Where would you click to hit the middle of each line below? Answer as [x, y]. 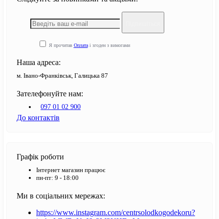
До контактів [38, 117]
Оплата [81, 45]
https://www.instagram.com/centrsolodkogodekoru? [116, 212]
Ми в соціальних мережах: [61, 196]
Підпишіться [143, 24]
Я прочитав [61, 45]
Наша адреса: [39, 62]
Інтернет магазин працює [71, 170]
